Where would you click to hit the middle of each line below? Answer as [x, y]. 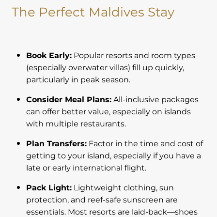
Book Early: [49, 56]
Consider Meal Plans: [69, 100]
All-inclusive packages [155, 100]
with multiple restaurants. [76, 124]
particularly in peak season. [78, 80]
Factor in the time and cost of [145, 144]
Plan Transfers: [56, 144]
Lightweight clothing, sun [123, 188]
